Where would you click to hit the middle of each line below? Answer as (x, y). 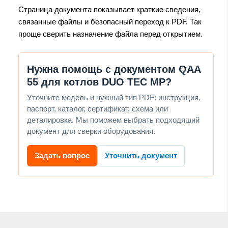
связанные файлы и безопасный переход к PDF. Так (110, 21)
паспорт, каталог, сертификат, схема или (97, 108)
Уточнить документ (141, 155)
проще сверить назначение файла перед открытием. (110, 34)
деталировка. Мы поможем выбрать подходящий (113, 120)
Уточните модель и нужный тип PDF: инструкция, (114, 97)
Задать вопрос (62, 155)
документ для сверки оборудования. (91, 131)
